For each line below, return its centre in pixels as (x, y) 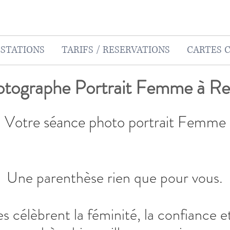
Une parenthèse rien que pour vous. (115, 178)
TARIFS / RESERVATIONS (116, 50)
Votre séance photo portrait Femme (115, 122)
